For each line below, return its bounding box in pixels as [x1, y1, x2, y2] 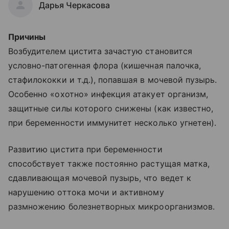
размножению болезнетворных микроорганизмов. [8, 201, 215, 212]
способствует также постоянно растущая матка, [8, 158, 210, 169]
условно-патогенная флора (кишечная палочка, [8, 60, 201, 71]
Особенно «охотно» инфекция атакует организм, [8, 89, 209, 99]
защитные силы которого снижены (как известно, [8, 103, 214, 113]
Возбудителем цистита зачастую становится [8, 46, 192, 56]
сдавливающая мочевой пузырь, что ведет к [8, 173, 191, 183]
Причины [8, 32, 46, 42]
